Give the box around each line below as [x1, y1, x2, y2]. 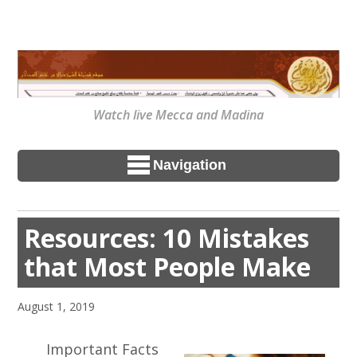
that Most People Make [24, 249, 312, 284]
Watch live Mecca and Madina [93, 105, 264, 124]
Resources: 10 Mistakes [24, 220, 310, 255]
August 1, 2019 [18, 299, 96, 315]
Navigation [153, 157, 226, 174]
